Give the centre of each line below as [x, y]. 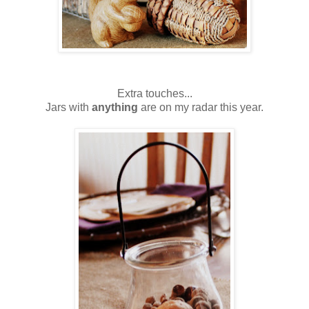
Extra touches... [154, 93]
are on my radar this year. [202, 107]
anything [115, 107]
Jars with [67, 107]
